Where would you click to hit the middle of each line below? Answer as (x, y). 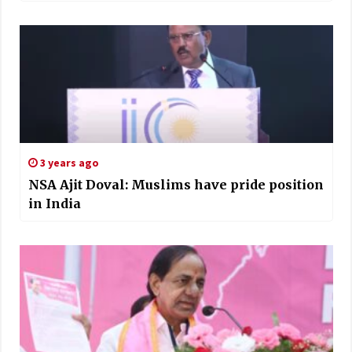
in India (54, 204)
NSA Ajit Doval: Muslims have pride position (176, 185)
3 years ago (68, 163)
